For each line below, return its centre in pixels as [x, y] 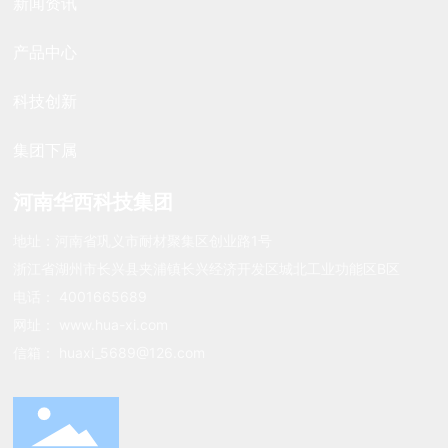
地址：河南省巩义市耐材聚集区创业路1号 [143, 240]
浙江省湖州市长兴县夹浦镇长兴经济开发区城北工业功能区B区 [207, 268]
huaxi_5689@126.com [132, 352]
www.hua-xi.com [114, 324]
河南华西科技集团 [93, 201]
